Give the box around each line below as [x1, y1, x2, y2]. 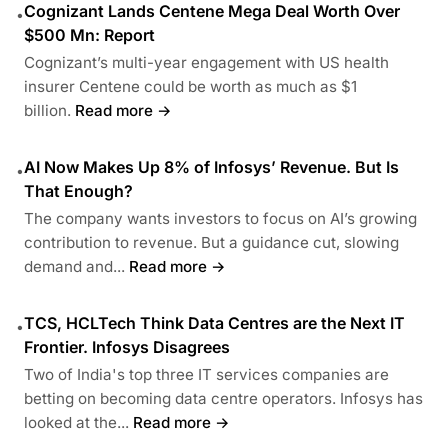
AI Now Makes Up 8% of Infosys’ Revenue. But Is [24, 156, 399, 177]
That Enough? [24, 180, 133, 201]
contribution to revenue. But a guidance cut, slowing [24, 232, 399, 252]
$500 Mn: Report [24, 24, 155, 45]
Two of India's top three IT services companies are [24, 364, 389, 384]
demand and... [24, 256, 125, 276]
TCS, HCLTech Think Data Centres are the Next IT [24, 312, 405, 333]
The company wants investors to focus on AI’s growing [24, 208, 417, 228]
